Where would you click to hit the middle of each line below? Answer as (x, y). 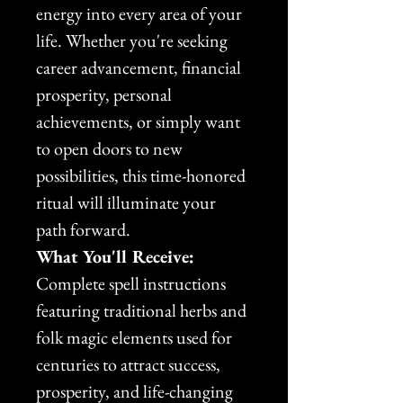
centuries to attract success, (130, 364)
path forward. (83, 229)
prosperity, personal (106, 94)
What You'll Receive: (115, 256)
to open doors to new (111, 148)
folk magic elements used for (136, 337)
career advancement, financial (140, 67)
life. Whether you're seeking (134, 40)
